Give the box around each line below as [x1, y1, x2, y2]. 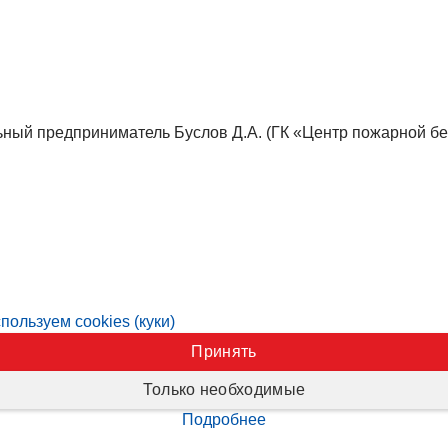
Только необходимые [142, 381, 306, 399]
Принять [191, 342, 257, 360]
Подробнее [182, 411, 266, 429]
